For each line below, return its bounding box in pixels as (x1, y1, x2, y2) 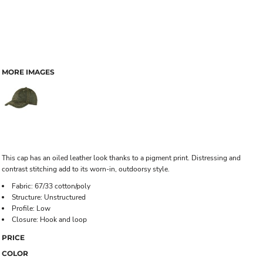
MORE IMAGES (2, 68, 55, 76)
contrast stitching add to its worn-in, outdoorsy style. (2, 164, 170, 174)
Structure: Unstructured (12, 193, 86, 202)
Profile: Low (12, 204, 50, 213)
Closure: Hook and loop (12, 215, 87, 224)
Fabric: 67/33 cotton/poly (12, 181, 90, 191)
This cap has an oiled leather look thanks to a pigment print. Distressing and (2, 153, 241, 163)
